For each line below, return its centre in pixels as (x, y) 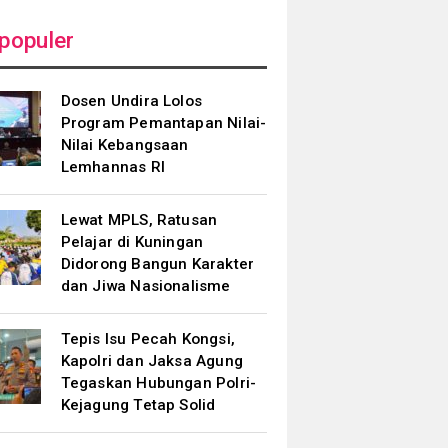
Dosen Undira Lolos (131, 101)
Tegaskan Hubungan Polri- (158, 383)
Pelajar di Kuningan (132, 242)
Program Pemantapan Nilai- (163, 123)
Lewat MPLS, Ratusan (139, 220)
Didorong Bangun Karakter (157, 264)
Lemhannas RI (112, 167)
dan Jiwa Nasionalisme (145, 286)
